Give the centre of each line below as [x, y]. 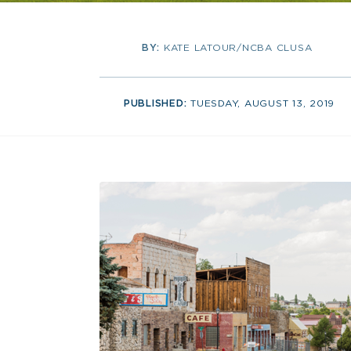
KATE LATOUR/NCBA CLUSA [238, 47]
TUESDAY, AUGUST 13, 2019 [263, 103]
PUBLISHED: [157, 103]
